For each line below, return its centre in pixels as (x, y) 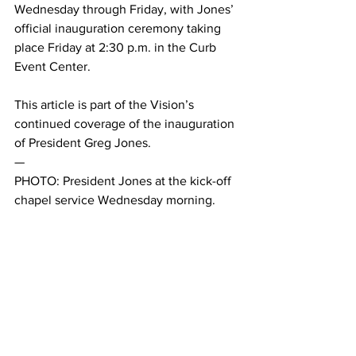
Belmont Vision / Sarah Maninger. (107, 219)
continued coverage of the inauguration (126, 124)
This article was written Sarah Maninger (124, 238)
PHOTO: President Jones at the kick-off (124, 181)
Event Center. (54, 66)
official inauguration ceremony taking (119, 28)
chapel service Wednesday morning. (116, 200)
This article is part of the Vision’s (106, 104)
